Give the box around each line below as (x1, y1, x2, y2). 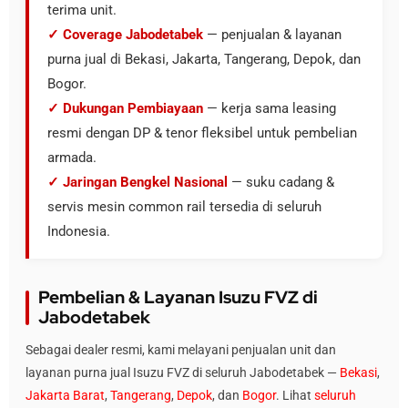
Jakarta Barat (25, 388, 105, 403)
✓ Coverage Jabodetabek (47, 26, 203, 43)
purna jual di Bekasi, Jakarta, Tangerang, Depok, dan (47, 51, 361, 67)
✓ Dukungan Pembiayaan (47, 100, 203, 117)
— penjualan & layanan (203, 26, 342, 43)
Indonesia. (47, 223, 110, 240)
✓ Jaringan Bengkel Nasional (47, 174, 228, 190)
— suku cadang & (228, 174, 334, 190)
